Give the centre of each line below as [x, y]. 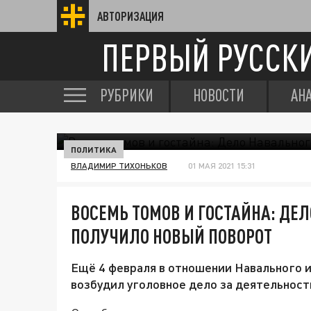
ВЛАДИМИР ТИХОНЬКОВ [119, 166]
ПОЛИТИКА [94, 149]
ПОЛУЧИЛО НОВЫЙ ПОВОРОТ [171, 236]
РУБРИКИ [127, 95]
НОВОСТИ [219, 95]
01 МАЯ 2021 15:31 [222, 166]
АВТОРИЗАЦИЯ [131, 16]
